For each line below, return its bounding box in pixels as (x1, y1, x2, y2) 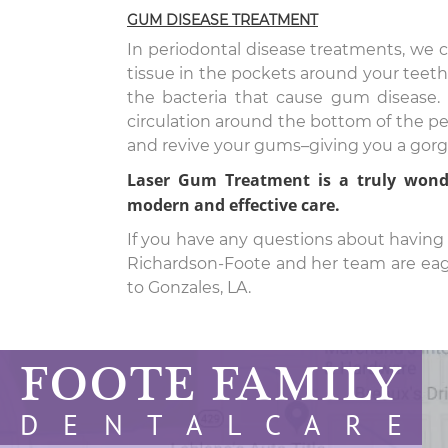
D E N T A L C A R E (20, 406, 402, 443)
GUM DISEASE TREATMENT (127, 11, 318, 29)
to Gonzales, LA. (127, 278, 251, 297)
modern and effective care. (127, 194, 340, 216)
